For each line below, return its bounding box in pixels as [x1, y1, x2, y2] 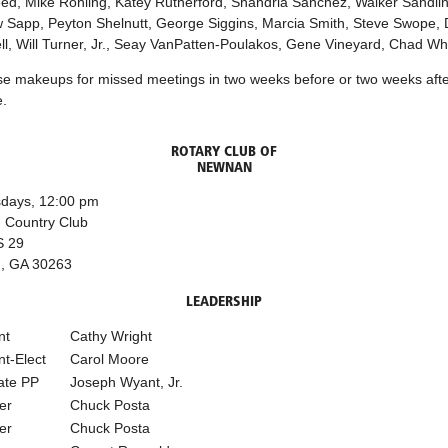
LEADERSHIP [186, 294, 262, 310]
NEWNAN [196, 160, 252, 176]
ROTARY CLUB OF [171, 144, 277, 160]
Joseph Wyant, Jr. [70, 373, 183, 390]
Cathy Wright [70, 327, 152, 344]
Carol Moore [70, 350, 149, 367]
